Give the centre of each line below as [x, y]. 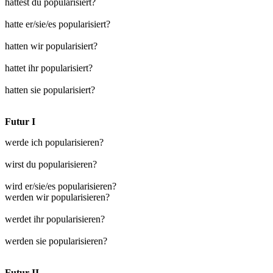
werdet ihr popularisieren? [55, 219]
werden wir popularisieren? [57, 197]
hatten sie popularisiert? [50, 90]
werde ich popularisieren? [54, 142]
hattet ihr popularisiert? [49, 68]
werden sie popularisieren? [56, 241]
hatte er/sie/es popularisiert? [58, 24]
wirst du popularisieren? [51, 164]
